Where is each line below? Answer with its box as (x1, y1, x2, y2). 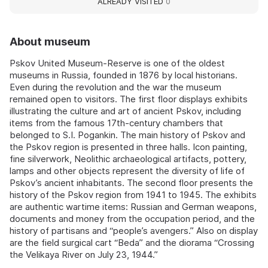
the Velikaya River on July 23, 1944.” (10, 248, 158, 260)
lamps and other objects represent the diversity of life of (10, 165, 245, 176)
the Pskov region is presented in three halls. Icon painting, (10, 141, 247, 153)
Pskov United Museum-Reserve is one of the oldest (10, 57, 225, 69)
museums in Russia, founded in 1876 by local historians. (10, 69, 237, 81)
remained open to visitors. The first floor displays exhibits (10, 93, 248, 105)
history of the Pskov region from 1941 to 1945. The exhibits (10, 188, 257, 200)
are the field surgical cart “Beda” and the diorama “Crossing (10, 236, 254, 248)
